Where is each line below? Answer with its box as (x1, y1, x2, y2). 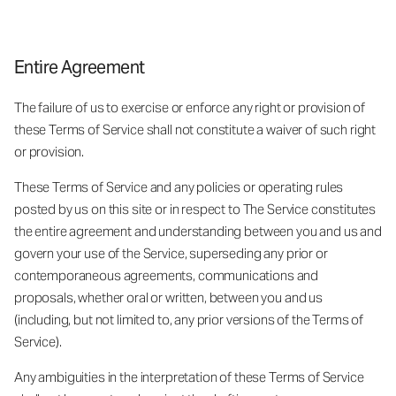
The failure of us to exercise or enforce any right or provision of (14, 98, 366, 116)
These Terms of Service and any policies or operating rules (14, 178, 344, 195)
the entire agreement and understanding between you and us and (14, 222, 382, 240)
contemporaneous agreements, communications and (14, 266, 319, 284)
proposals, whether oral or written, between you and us (14, 288, 323, 306)
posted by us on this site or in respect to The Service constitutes (14, 200, 377, 217)
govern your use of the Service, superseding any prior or (14, 244, 328, 262)
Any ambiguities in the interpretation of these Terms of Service (14, 368, 364, 385)
